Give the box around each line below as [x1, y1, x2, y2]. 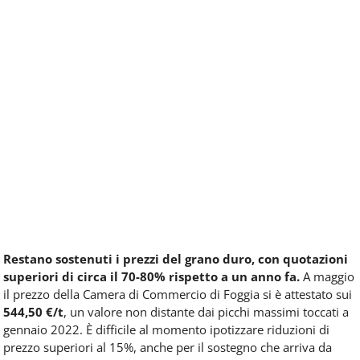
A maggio [300, 268, 354, 285]
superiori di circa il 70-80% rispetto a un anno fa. [3, 268, 300, 285]
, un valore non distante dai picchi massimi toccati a [63, 304, 349, 321]
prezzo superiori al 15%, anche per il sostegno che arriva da [3, 339, 332, 356]
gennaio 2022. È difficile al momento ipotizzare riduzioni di [3, 321, 329, 338]
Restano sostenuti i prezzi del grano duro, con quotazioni [3, 251, 348, 268]
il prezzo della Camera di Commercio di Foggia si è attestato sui [3, 286, 352, 303]
